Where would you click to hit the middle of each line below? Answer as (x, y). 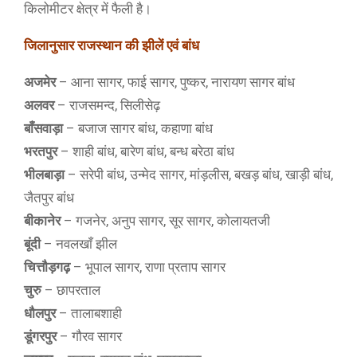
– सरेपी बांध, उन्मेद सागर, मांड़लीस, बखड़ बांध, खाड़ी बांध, (200, 175)
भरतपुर (41, 151)
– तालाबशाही (89, 313)
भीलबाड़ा (44, 175)
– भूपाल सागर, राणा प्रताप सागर (148, 267)
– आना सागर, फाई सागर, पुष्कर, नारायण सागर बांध (175, 82)
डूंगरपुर (40, 336)
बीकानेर (42, 221)
